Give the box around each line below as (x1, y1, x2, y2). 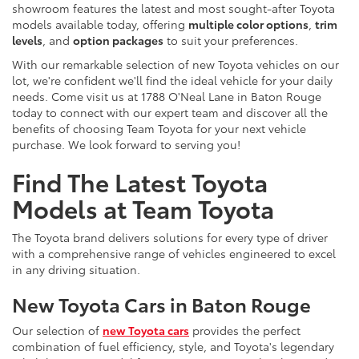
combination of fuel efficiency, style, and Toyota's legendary (12, 338, 334, 355)
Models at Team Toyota (12, 191, 274, 226)
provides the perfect (189, 322, 301, 339)
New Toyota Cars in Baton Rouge (12, 290, 311, 318)
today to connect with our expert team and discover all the (12, 104, 328, 121)
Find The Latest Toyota (12, 164, 268, 200)
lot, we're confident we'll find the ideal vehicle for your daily (12, 72, 333, 89)
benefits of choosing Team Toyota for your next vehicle (12, 120, 306, 137)
